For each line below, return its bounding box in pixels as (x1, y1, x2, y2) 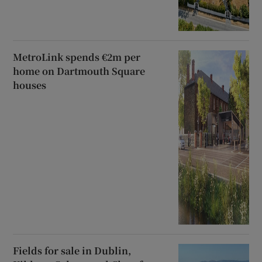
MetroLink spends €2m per (13, 50, 141, 64)
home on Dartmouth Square (13, 64, 146, 78)
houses (13, 78, 47, 92)
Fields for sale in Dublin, (13, 243, 132, 257)
